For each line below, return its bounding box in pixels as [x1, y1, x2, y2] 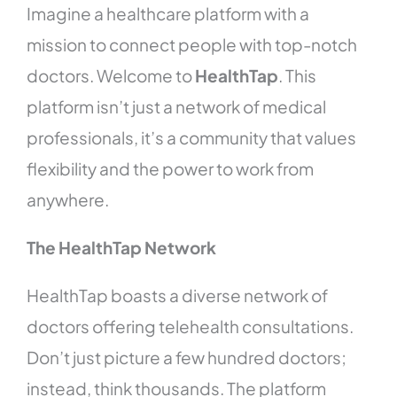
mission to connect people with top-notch [27, 34, 358, 56]
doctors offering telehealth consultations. [27, 315, 354, 338]
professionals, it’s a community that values [27, 127, 357, 149]
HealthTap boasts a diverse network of [27, 284, 329, 307]
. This [278, 65, 317, 87]
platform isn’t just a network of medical [27, 96, 327, 118]
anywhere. [27, 189, 110, 211]
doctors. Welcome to [27, 65, 196, 87]
